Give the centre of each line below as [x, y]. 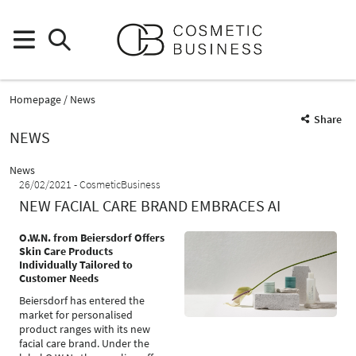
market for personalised [76, 315]
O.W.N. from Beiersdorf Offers [92, 238]
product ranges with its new [85, 329]
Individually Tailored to [76, 265]
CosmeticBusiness [120, 184]
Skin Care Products [66, 251]
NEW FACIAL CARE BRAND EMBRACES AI [150, 205]
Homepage [35, 99]
